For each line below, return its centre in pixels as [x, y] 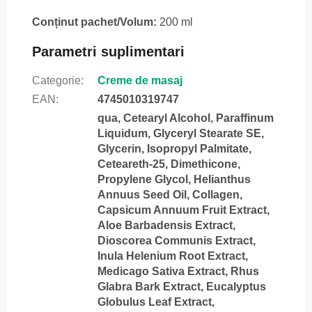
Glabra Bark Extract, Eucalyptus [182, 286]
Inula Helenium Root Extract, [173, 256]
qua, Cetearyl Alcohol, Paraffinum [186, 118]
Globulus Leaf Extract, [156, 302]
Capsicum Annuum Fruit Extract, [184, 210]
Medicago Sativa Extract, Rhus [178, 271]
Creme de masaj [140, 80]
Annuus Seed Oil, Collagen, [170, 194]
